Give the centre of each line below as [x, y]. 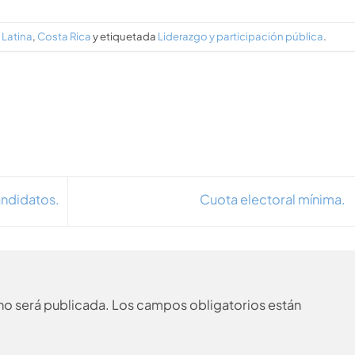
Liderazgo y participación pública [241, 36]
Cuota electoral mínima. [273, 200]
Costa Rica [65, 36]
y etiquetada [125, 36]
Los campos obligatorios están [206, 304]
